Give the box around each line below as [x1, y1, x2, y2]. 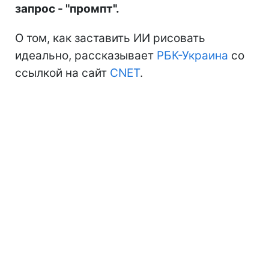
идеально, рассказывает [15, 48, 157, 62]
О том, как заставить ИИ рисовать [15, 31, 205, 45]
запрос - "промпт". [15, 1, 119, 16]
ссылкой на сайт [15, 65, 110, 80]
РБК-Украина [157, 48, 228, 62]
